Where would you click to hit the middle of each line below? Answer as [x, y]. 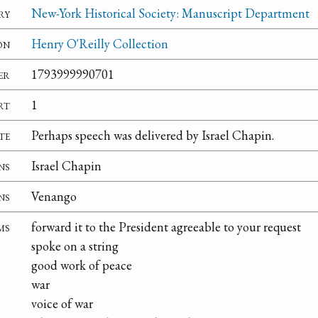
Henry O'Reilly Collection [100, 44]
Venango [54, 197]
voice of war [62, 304]
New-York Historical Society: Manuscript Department [170, 13]
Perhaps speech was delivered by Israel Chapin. [153, 136]
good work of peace [82, 265]
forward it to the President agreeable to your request [166, 227]
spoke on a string [75, 246]
